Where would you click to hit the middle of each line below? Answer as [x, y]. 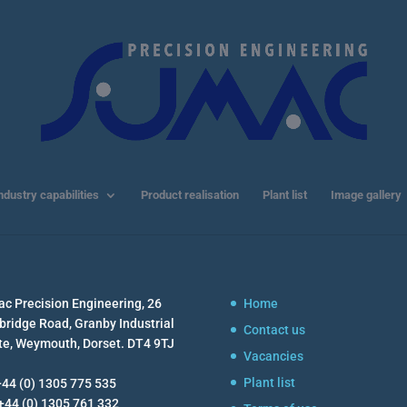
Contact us [274, 329]
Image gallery [366, 195]
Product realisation [189, 195]
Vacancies [273, 356]
